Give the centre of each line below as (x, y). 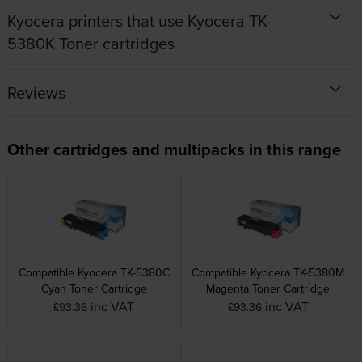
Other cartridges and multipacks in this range (174, 149)
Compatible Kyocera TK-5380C (94, 273)
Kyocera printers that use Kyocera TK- (139, 21)
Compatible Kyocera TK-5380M (268, 273)
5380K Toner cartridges (90, 44)
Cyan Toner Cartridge (94, 289)
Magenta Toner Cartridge (268, 289)
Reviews (36, 93)
